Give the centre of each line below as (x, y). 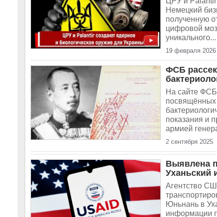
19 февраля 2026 (191, 51)
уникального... (191, 38)
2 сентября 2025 (189, 142)
